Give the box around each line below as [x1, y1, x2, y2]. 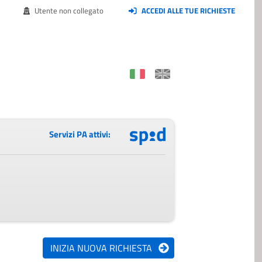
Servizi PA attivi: [49, 127, 111, 142]
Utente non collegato [33, 5, 104, 16]
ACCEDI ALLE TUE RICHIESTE [141, 5, 235, 16]
